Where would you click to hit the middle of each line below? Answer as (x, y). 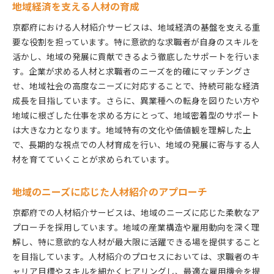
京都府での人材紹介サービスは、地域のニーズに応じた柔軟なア (136, 212)
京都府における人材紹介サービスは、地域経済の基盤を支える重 (136, 27)
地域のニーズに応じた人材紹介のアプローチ (110, 191)
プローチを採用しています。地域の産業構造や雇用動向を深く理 (136, 227)
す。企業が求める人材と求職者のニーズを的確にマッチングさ (131, 71)
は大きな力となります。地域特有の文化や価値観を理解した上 (132, 129)
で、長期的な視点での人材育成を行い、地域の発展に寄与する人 (136, 144)
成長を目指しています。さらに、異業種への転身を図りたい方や (136, 100)
